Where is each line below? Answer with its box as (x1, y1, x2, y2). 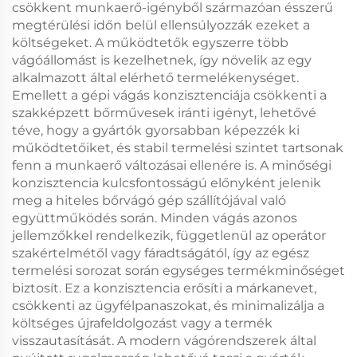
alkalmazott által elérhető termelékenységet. (12, 70, 299, 85)
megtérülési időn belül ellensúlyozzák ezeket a (12, 18, 310, 33)
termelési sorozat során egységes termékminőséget (12, 263, 345, 278)
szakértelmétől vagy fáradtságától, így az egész (12, 245, 309, 261)
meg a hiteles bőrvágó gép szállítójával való (12, 193, 286, 208)
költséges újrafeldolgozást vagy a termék (12, 316, 273, 331)
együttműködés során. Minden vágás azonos (12, 210, 297, 226)
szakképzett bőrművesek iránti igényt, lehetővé (12, 105, 316, 120)
